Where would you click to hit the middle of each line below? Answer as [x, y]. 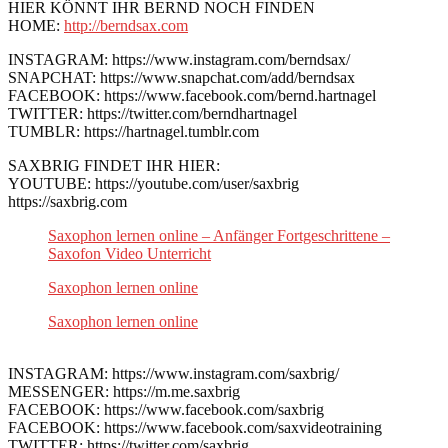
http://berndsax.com [126, 25]
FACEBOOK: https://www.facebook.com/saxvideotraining [195, 427]
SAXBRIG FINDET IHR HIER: [114, 165]
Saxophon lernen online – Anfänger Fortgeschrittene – [219, 235]
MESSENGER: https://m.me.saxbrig [124, 391]
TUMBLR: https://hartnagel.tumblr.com [133, 131]
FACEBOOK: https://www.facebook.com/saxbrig [166, 409]
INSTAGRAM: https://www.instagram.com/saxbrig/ [173, 373]
